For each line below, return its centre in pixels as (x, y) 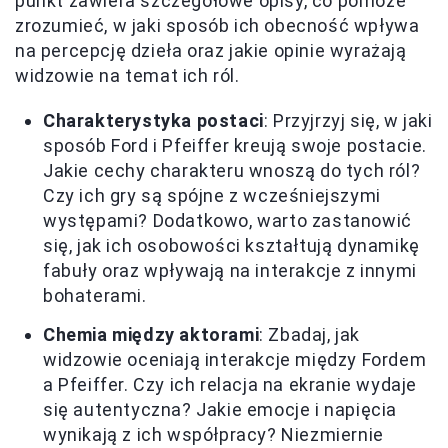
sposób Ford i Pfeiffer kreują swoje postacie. (235, 145)
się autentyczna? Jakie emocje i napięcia (220, 409)
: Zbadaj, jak (310, 334)
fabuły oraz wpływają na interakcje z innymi (230, 270)
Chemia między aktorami (151, 334)
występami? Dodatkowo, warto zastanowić (227, 220)
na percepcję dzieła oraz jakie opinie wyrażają (211, 50)
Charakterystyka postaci (153, 120)
